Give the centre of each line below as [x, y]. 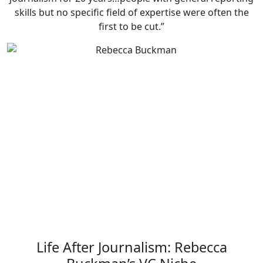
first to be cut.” [131, 27]
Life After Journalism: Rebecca [131, 247]
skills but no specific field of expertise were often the [131, 13]
